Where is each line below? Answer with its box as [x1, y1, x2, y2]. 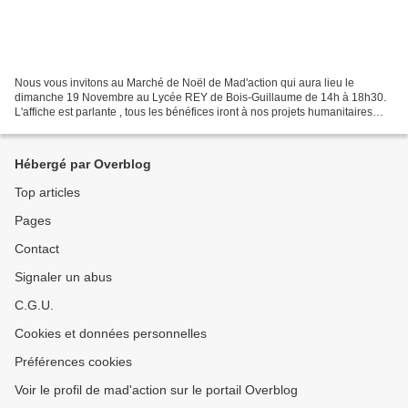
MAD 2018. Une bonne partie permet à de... [15, 120, 229, 134]
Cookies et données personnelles [15, 326, 207, 342]
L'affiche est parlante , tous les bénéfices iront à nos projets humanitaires [15, 106, 372, 119]
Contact [15, 241, 59, 257]
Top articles [15, 185, 80, 200]
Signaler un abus [15, 270, 112, 285]
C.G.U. [15, 298, 54, 313]
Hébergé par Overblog [15, 157, 151, 172]
